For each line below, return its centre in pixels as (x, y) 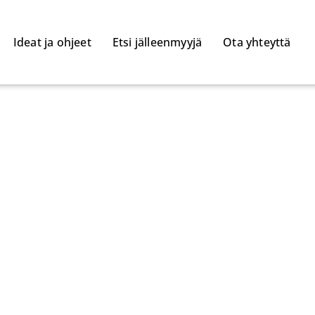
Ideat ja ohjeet (52, 42)
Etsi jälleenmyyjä (157, 42)
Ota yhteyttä (257, 42)
